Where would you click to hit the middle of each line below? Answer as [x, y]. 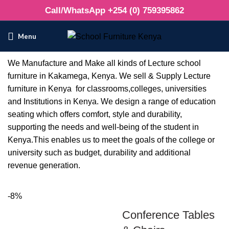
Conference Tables [168, 215]
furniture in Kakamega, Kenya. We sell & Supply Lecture [109, 76]
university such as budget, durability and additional [99, 153]
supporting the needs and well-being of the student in [103, 127]
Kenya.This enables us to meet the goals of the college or [111, 140]
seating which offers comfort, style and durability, [95, 114]
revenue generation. [44, 165]
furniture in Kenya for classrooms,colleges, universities [107, 89]
